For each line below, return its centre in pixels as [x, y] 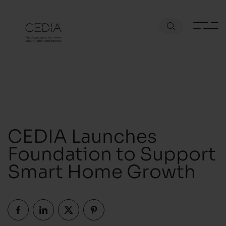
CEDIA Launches [82, 135]
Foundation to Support [112, 152]
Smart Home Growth [102, 170]
